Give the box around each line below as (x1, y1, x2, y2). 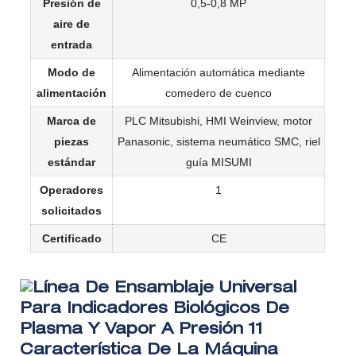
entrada (51, 38, 93, 52)
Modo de (48, 66, 96, 79)
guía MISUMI (185, 156, 252, 169)
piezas (54, 135, 90, 149)
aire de (53, 17, 91, 31)
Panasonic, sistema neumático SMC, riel (117, 135, 320, 149)
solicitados (41, 204, 103, 218)
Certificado (41, 232, 102, 246)
